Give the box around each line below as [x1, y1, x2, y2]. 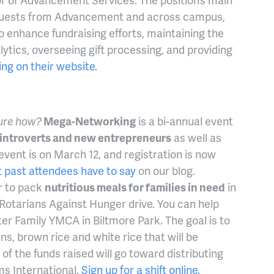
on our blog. [136, 163, 195, 179]
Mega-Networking [42, 113, 136, 129]
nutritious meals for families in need [45, 179, 225, 195]
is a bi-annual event [136, 113, 233, 129]
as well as [171, 130, 221, 146]
